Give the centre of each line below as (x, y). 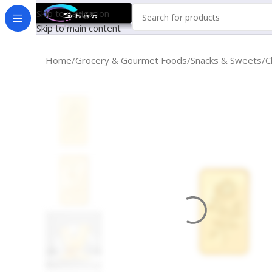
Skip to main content (79, 28)
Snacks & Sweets (226, 60)
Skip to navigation (73, 13)
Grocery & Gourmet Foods (131, 60)
